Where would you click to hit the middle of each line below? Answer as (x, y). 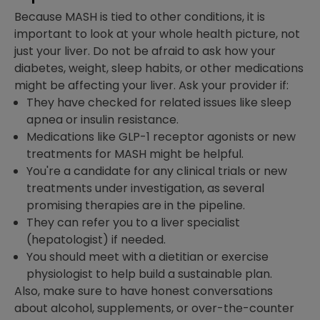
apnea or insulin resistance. (102, 120)
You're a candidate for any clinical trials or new (157, 171)
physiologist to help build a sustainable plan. (149, 274)
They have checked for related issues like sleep (159, 103)
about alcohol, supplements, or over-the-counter (154, 309)
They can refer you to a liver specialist (133, 223)
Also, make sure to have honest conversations (144, 291)
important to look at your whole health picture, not (157, 34)
